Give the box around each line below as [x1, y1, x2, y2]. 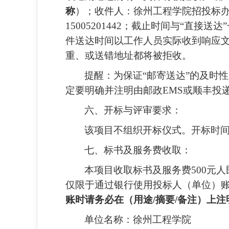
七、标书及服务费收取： [84, 145, 191, 155]
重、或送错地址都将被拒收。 [65, 50, 192, 61]
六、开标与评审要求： [84, 105, 181, 116]
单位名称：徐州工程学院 [84, 214, 191, 225]
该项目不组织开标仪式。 [84, 125, 191, 135]
